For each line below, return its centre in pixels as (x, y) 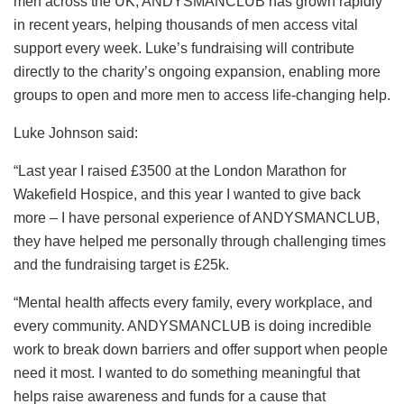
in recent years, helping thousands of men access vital (186, 24)
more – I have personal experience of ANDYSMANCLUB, (197, 217)
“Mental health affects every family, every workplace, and (193, 302)
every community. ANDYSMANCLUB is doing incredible (193, 326)
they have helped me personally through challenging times (200, 241)
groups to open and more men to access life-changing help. (202, 95)
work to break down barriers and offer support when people (201, 349)
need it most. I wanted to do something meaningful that (187, 372)
